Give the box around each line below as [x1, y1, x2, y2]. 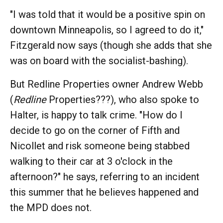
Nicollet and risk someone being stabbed [10, 139, 190, 152]
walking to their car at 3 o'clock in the [10, 155, 173, 167]
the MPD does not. [10, 201, 92, 214]
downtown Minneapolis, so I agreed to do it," [10, 23, 204, 36]
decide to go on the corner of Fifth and [10, 124, 180, 136]
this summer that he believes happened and [10, 186, 199, 198]
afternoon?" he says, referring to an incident [10, 170, 200, 183]
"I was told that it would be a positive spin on [10, 8, 205, 20]
